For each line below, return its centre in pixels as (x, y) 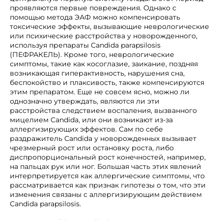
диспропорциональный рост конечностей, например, (108, 157)
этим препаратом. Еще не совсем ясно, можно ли (100, 92)
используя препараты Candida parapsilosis (85, 45)
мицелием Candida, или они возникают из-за (91, 120)
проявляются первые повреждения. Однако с (93, 8)
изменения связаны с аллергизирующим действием (106, 194)
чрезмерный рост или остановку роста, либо (92, 148)
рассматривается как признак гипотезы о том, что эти (108, 185)
